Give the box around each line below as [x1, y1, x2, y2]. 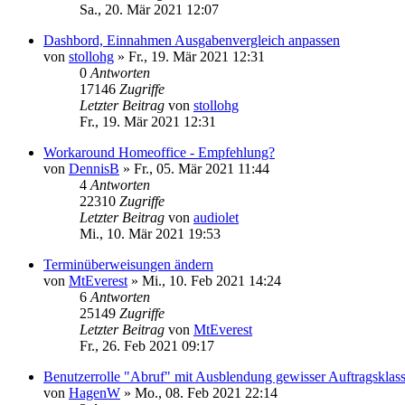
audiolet [193, 209, 239, 225]
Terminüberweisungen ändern [43, 256, 213, 272]
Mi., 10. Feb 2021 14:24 [142, 272, 281, 288]
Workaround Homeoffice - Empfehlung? [43, 144, 275, 160]
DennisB [69, 160, 119, 176]
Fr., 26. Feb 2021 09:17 [80, 337, 214, 353]
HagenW [69, 384, 120, 400]
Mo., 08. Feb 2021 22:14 [135, 384, 278, 400]
